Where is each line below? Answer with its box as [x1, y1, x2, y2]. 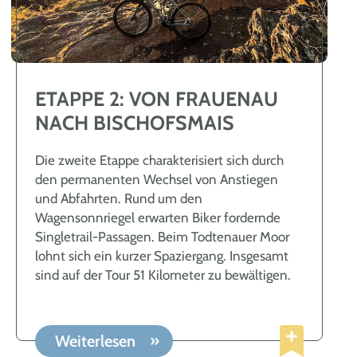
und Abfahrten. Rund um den [35, 190, 125, 206]
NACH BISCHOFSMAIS [35, 110, 235, 135]
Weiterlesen [55, 331, 140, 351]
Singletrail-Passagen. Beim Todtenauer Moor [35, 228, 290, 245]
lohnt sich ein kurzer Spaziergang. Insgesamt [35, 247, 289, 264]
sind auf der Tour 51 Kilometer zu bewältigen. [35, 266, 292, 283]
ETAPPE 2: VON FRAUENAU [35, 86, 279, 111]
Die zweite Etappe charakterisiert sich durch [35, 151, 284, 168]
